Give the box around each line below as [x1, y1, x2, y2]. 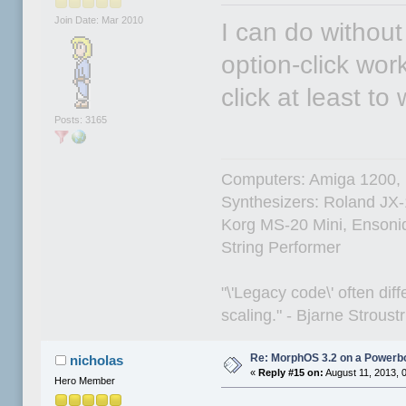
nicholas [69, 353, 123, 369]
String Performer [221, 238, 342, 257]
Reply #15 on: [258, 367, 324, 379]
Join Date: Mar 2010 [54, 14, 144, 26]
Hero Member [54, 375, 116, 387]
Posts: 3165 [54, 113, 108, 125]
